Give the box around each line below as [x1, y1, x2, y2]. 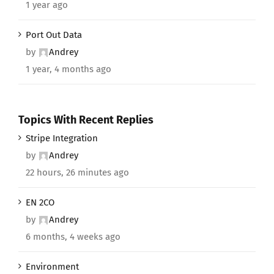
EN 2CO [26, 197, 54, 209]
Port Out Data [26, 29, 82, 40]
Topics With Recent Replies [18, 113, 154, 127]
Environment [26, 261, 79, 273]
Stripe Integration [26, 133, 98, 144]
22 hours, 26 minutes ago [26, 167, 129, 179]
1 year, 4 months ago [26, 63, 111, 75]
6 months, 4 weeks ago [26, 231, 120, 243]
